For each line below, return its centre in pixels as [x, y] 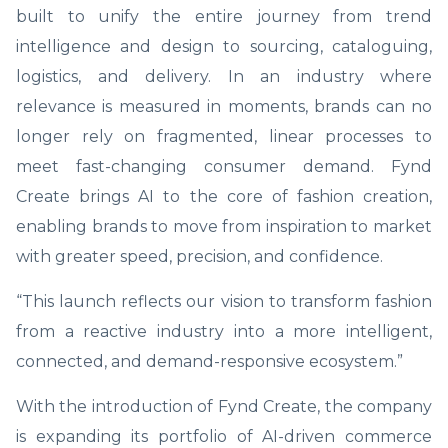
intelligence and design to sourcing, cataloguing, [224, 46]
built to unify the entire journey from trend [224, 16]
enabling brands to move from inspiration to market [224, 226]
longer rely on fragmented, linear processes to [224, 136]
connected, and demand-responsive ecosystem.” [209, 361]
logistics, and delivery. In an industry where [224, 76]
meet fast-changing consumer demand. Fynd [224, 166]
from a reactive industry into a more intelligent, [224, 331]
